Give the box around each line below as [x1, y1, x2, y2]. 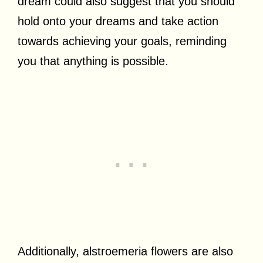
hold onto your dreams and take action [18, 14, 218, 28]
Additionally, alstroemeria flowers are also [18, 244, 233, 258]
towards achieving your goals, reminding [18, 34, 227, 48]
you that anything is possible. [18, 54, 168, 68]
